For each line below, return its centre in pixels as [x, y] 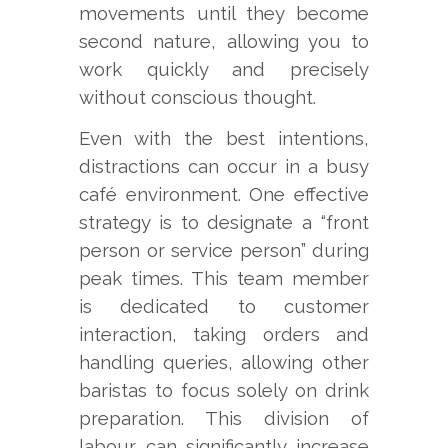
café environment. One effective [224, 194]
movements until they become [224, 13]
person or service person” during [224, 250]
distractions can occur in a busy [224, 166]
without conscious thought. [197, 97]
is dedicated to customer [224, 306]
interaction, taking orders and [224, 334]
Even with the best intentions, [224, 138]
